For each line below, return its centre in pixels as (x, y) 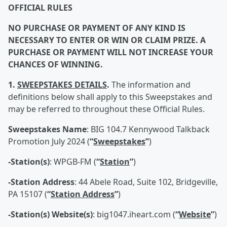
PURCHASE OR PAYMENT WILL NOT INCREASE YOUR (111, 52)
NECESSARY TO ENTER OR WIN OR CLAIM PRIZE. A (107, 40)
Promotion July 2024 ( (49, 141)
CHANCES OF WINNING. (55, 64)
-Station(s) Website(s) (50, 214)
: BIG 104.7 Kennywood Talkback (148, 129)
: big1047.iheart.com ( (134, 214)
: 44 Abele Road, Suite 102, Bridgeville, (146, 182)
